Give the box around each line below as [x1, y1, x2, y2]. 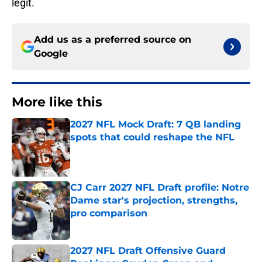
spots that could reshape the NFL [70, 132, 235, 143]
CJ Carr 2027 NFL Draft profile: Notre [70, 182, 249, 194]
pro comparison [70, 208, 147, 219]
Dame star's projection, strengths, [70, 195, 237, 206]
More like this [12, 94, 102, 111]
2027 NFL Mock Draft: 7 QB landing [70, 119, 241, 130]
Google [34, 48, 68, 60]
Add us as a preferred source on [34, 34, 191, 46]
